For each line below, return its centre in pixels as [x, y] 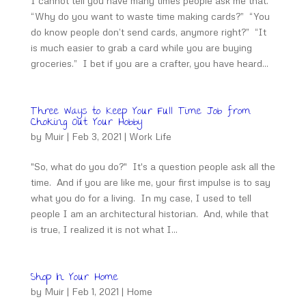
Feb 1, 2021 [95, 291]
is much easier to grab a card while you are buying [141, 47]
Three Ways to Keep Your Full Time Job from [140, 112]
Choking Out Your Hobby [86, 123]
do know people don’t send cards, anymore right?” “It [148, 32]
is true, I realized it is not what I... [104, 229]
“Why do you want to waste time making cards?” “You [150, 16]
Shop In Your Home [74, 278]
